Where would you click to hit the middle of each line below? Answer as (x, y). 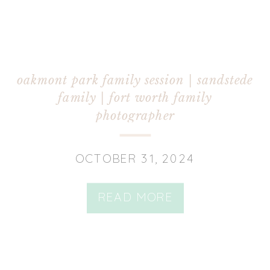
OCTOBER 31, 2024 (135, 159)
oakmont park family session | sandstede (135, 80)
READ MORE (135, 197)
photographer (135, 116)
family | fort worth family (135, 98)
